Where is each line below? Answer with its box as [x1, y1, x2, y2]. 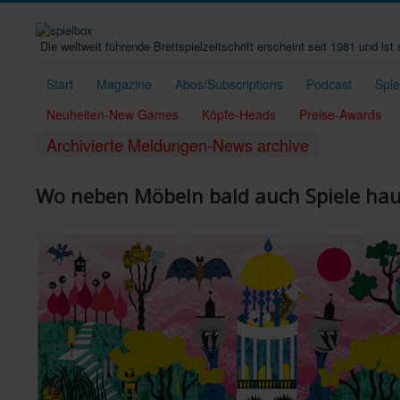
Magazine [96, 74, 152, 93]
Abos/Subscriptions [175, 74, 283, 93]
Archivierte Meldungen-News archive [46, 132, 309, 156]
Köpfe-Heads [202, 104, 276, 123]
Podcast [306, 74, 352, 93]
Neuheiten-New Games [46, 104, 179, 123]
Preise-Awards [299, 104, 381, 123]
